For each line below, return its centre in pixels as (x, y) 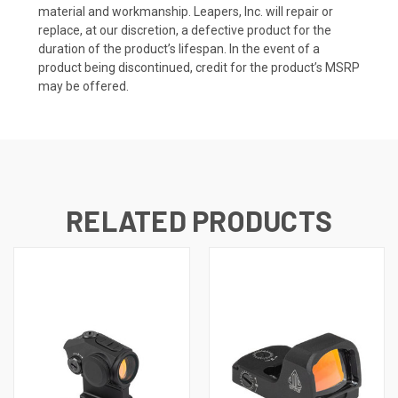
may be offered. (84, 87)
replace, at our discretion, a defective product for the (185, 31)
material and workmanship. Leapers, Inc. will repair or (186, 12)
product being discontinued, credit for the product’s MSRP (199, 68)
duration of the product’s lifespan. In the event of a (179, 49)
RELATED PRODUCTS (199, 221)
